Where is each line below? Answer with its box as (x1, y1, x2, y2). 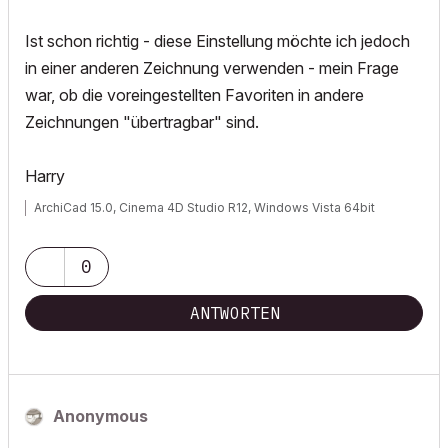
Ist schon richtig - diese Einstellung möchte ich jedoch (25, 31, 410, 51)
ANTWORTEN (190, 303, 280, 323)
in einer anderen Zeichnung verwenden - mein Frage (25, 58, 399, 78)
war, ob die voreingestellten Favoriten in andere (25, 85, 364, 105)
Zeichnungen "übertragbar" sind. (25, 112, 259, 132)
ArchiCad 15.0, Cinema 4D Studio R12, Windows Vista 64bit (34, 200, 375, 215)
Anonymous (53, 406, 148, 426)
